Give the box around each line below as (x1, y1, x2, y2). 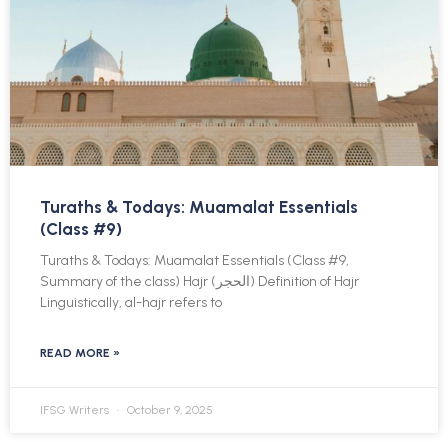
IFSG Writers (40, 402, 112, 417)
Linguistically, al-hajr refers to (40, 293, 222, 311)
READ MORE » (40, 345, 120, 360)
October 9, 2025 (124, 402, 213, 417)
